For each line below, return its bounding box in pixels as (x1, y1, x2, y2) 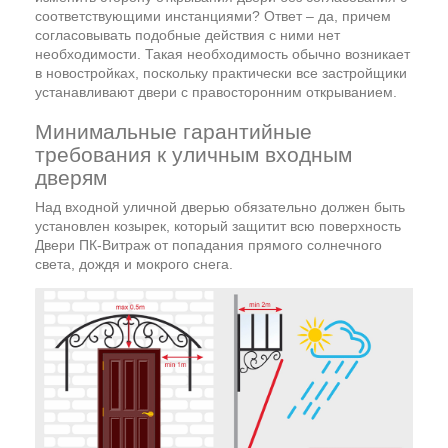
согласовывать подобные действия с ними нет (35, 26, 340, 43)
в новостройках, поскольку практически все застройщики (35, 64, 407, 81)
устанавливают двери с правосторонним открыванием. (35, 83, 397, 100)
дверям (35, 165, 107, 189)
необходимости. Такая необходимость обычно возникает (35, 45, 410, 62)
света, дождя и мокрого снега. (35, 255, 233, 272)
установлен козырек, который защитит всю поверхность (35, 217, 401, 234)
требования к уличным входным (35, 142, 352, 166)
